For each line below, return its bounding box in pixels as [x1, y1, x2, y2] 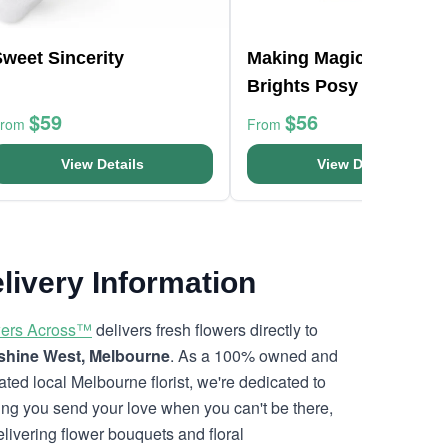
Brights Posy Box [247, 76, 397, 96]
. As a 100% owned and [170, 344, 338, 367]
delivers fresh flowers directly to [92, 318, 318, 341]
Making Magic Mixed [247, 48, 421, 68]
